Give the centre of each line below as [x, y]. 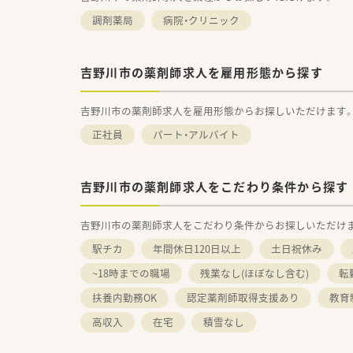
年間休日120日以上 [197, 248]
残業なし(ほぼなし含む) [255, 273]
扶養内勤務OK [124, 297]
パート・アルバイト [196, 134]
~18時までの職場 [131, 273]
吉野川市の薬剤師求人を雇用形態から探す [202, 72]
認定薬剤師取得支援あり [243, 297]
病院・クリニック [201, 20]
